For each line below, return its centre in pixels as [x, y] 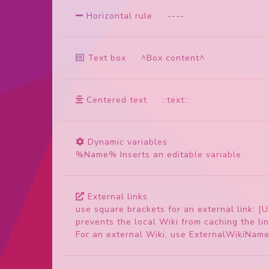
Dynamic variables [128, 142]
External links [118, 196]
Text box [107, 58]
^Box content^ [165, 58]
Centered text [117, 100]
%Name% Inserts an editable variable [159, 154]
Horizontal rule [119, 16]
